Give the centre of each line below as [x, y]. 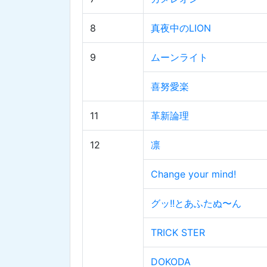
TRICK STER [178, 233]
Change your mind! [193, 174]
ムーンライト [179, 58]
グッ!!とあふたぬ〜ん [196, 204]
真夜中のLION [181, 28]
